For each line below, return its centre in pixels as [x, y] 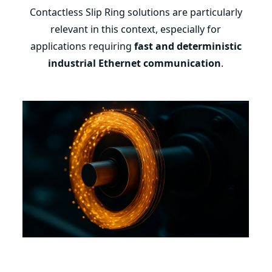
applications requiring [82, 46]
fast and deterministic [188, 46]
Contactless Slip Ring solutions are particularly [136, 12]
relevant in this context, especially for [136, 29]
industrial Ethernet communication [135, 63]
